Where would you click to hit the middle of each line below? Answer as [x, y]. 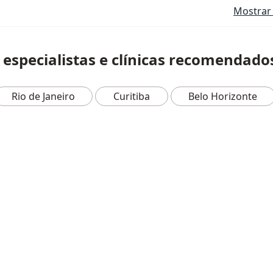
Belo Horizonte [223, 96]
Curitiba [132, 96]
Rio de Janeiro [43, 96]
